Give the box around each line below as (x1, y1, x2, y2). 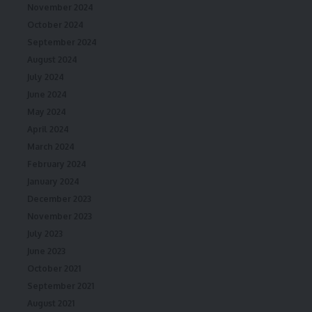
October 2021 (27, 263, 81, 274)
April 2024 (27, 123, 69, 134)
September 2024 (27, 36, 97, 47)
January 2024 (27, 175, 79, 187)
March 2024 (27, 141, 75, 152)
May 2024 (27, 106, 66, 117)
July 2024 (27, 71, 64, 82)
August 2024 (27, 54, 77, 65)
